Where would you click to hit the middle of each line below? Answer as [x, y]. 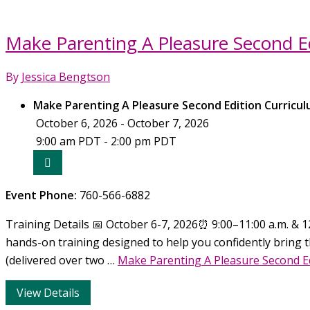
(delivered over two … [62, 260]
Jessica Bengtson [66, 76]
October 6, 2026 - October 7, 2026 [121, 123]
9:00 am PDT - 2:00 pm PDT [105, 141]
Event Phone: [43, 195]
